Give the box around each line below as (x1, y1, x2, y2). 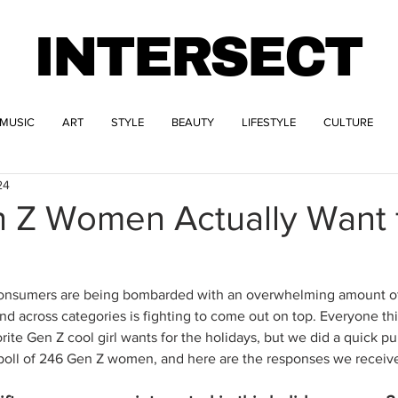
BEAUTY (171, 115, 214, 129)
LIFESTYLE (242, 115, 296, 129)
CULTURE (323, 115, 373, 129)
